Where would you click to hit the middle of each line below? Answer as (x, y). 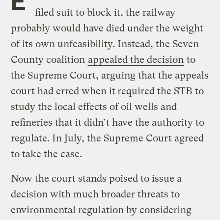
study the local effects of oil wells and (94, 107)
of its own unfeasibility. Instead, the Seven (105, 44)
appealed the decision (136, 59)
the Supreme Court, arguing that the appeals (110, 75)
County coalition (49, 59)
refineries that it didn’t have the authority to (108, 122)
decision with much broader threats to (96, 194)
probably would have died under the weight (107, 28)
